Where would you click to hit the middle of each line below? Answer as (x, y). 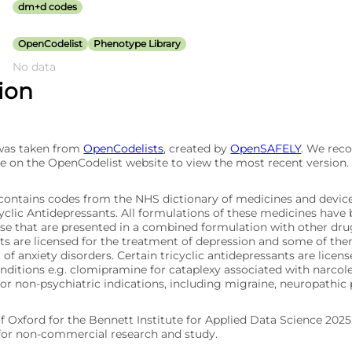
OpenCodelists (124, 148)
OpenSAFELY (266, 148)
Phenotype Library (137, 44)
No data (35, 67)
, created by (197, 148)
